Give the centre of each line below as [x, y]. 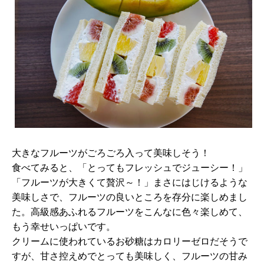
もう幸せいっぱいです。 [64, 227]
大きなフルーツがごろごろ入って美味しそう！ [111, 153]
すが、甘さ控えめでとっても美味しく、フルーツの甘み [130, 256]
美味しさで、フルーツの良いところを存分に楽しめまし [130, 197]
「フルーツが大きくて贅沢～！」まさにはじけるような [130, 182]
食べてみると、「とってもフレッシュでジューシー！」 [130, 168]
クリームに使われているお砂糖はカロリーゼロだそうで [130, 241]
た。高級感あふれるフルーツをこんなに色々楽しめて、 [130, 212]
